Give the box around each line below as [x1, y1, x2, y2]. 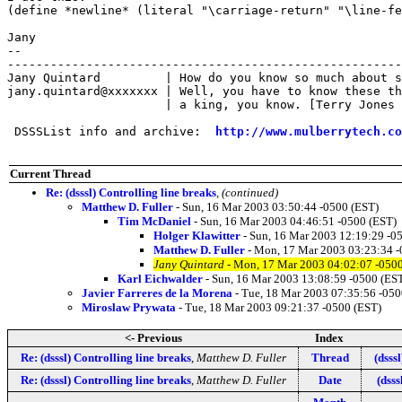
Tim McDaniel [118, 214, 191, 228]
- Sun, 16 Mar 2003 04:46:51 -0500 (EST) [191, 214, 397, 228]
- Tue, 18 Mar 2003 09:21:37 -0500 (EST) [176, 300, 381, 314]
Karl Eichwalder [118, 271, 203, 285]
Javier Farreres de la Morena [82, 285, 232, 300]
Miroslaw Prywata [82, 300, 176, 314]
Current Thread [10, 166, 91, 180]
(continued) [222, 185, 278, 199]
